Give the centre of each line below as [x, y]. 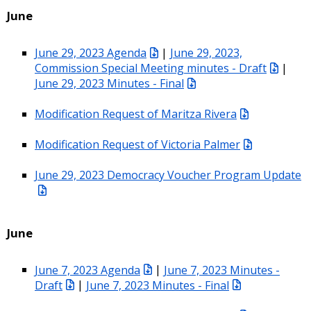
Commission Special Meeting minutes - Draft [151, 68]
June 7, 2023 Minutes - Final [158, 285]
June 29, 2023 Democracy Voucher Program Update [168, 175]
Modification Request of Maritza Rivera [136, 114]
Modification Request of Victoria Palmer [137, 144]
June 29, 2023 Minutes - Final [109, 83]
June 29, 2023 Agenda [91, 52]
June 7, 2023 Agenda [87, 270]
